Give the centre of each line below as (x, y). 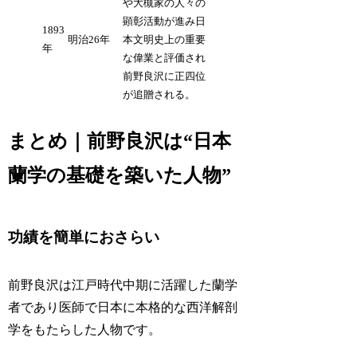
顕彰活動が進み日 (165, 21)
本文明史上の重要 (165, 39)
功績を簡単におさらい (84, 237)
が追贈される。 (159, 94)
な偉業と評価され (165, 57)
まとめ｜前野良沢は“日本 (120, 141)
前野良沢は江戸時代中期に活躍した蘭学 (123, 285)
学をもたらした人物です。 (85, 330)
